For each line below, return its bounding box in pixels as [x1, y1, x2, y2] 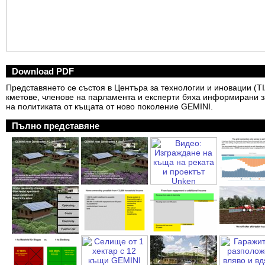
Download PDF [12, 66, 74, 76]
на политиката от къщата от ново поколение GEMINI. [6, 101, 213, 111]
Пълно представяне [7, 120, 99, 131]
